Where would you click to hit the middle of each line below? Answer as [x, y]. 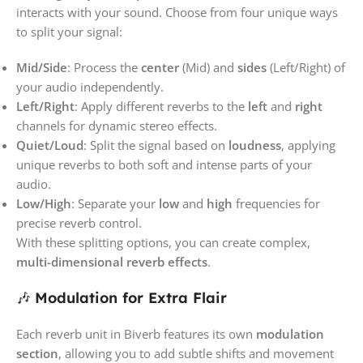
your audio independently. [90, 86]
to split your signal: [69, 31]
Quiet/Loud [50, 145]
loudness [255, 145]
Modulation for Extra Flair [131, 297]
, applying [308, 145]
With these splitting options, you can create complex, [163, 242]
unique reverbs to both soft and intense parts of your [164, 164]
